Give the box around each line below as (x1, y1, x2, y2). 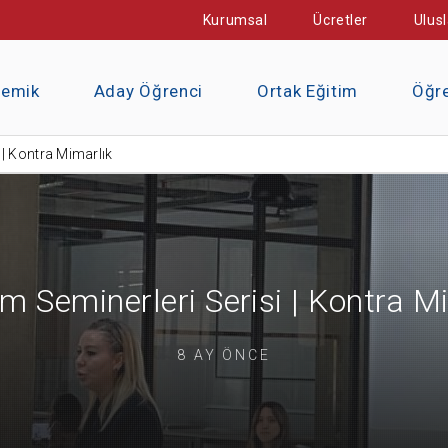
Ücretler (313, 12, 368, 28)
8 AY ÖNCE (177, 346, 271, 363)
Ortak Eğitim (256, 81, 359, 101)
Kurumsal (202, 12, 268, 28)
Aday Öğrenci (93, 81, 203, 101)
